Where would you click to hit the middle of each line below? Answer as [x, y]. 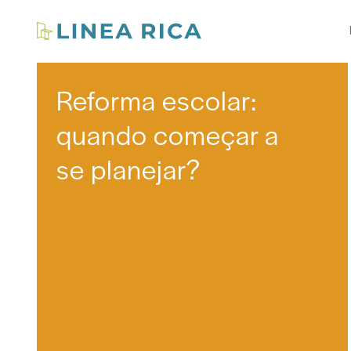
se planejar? [128, 168]
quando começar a [168, 134]
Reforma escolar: [157, 100]
